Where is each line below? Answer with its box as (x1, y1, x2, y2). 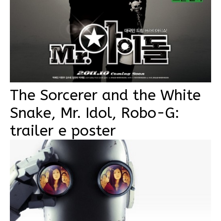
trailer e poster (10, 121, 116, 140)
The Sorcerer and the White (10, 86, 201, 104)
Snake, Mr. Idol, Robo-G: (10, 104, 179, 122)
